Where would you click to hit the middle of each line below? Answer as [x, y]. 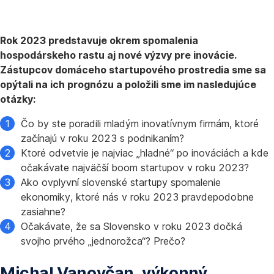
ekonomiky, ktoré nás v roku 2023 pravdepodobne [137, 197]
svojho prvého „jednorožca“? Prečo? [103, 241]
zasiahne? [43, 212]
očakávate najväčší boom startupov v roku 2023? [135, 168]
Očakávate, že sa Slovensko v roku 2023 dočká [131, 226]
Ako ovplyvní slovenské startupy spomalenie [121, 182]
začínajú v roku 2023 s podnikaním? [102, 138]
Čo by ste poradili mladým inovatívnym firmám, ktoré [140, 124]
